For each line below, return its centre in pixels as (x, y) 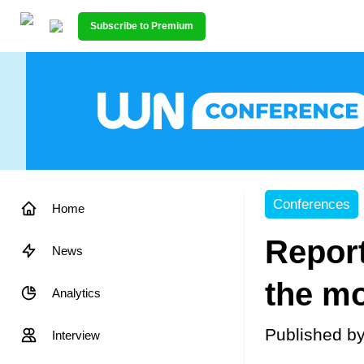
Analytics (76, 293)
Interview (76, 335)
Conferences (312, 204)
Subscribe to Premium (142, 26)
